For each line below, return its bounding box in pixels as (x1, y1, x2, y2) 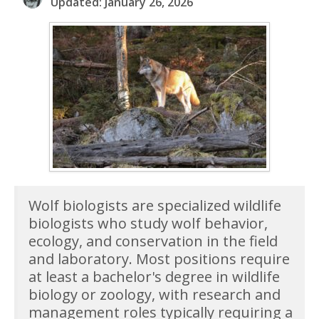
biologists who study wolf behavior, (28, 213, 268, 233)
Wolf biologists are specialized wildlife (28, 195, 281, 215)
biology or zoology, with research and (28, 284, 281, 304)
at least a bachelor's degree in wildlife (28, 266, 280, 286)
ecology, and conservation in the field (28, 231, 278, 251)
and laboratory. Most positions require (28, 249, 290, 268)
